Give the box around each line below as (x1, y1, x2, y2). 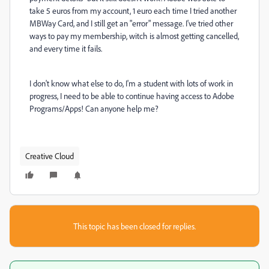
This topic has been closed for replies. (73, 221, 196, 231)
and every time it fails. (29, 43, 102, 53)
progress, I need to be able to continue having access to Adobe (29, 91, 234, 101)
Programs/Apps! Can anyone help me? (29, 103, 159, 113)
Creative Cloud (25, 151, 74, 161)
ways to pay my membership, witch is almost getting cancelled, (29, 31, 239, 41)
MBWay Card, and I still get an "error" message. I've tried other (29, 18, 233, 28)
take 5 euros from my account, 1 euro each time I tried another (29, 5, 237, 16)
